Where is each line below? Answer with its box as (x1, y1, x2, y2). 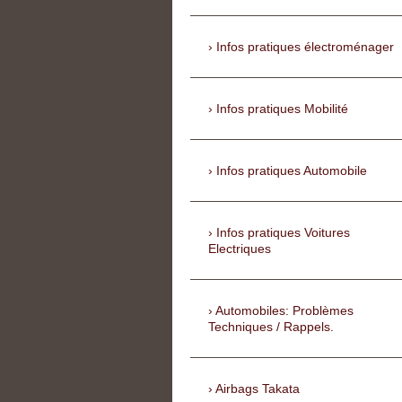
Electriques (208, 241, 271, 257)
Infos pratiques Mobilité (216, 101, 348, 117)
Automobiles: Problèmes (215, 303, 354, 319)
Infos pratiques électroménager (216, 39, 394, 55)
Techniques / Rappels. (208, 319, 334, 335)
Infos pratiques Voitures (216, 225, 350, 240)
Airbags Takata (215, 381, 300, 397)
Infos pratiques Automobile (216, 163, 367, 179)
